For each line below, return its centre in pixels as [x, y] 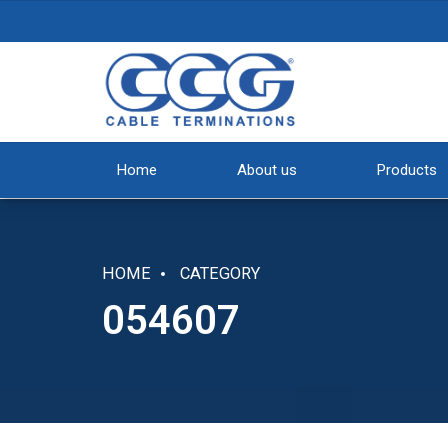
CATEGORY [220, 273]
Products [407, 170]
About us [267, 170]
